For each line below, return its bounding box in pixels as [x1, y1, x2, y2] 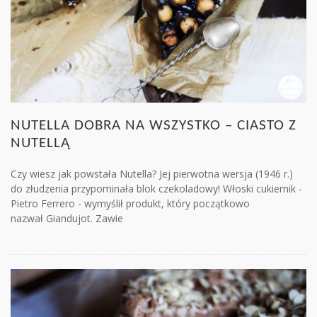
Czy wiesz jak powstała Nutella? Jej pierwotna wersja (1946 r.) [11, 167, 293, 181]
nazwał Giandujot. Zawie [11, 212, 123, 226]
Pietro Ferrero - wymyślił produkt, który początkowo [11, 197, 250, 211]
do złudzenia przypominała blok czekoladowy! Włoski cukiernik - [11, 182, 302, 196]
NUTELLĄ [11, 136, 70, 151]
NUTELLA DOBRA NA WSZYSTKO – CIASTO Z [11, 118, 296, 134]
